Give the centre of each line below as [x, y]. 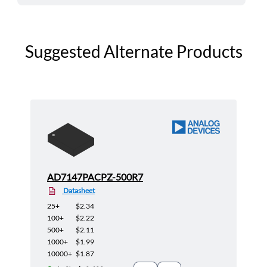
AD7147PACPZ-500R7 [95, 177]
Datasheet [78, 191]
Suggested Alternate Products [133, 52]
